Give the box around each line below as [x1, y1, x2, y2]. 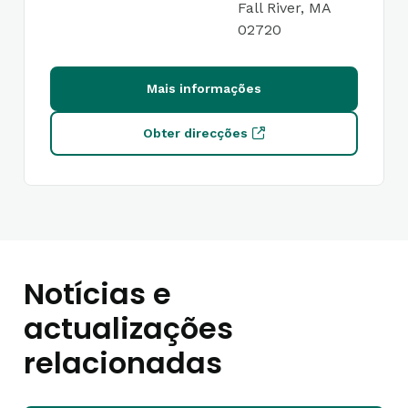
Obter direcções [143, 126, 248, 140]
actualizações [24, 308, 233, 349]
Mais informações [147, 81, 261, 96]
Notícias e [24, 273, 171, 314]
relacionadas [24, 342, 222, 383]
